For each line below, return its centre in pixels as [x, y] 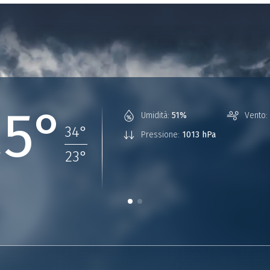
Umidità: [155, 115]
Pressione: [160, 135]
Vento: [256, 115]
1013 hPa [199, 135]
